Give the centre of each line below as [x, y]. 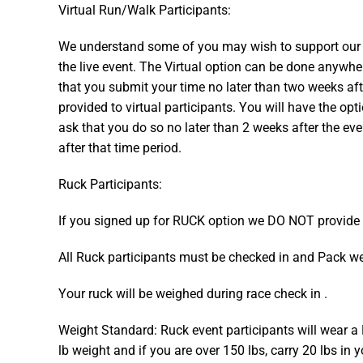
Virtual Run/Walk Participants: [145, 10]
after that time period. [120, 148]
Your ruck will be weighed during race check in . [193, 294]
